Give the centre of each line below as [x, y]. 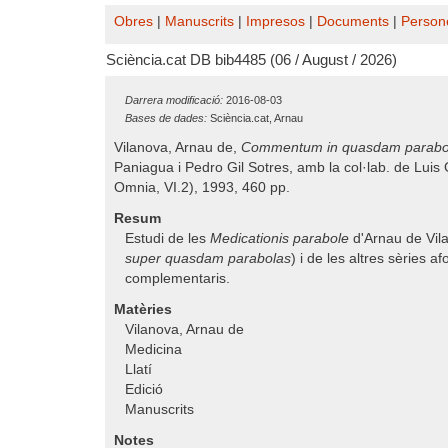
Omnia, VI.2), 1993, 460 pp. [202, 187]
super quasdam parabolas [208, 258]
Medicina [153, 349]
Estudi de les [167, 238]
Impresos [275, 21]
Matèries [143, 309]
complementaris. [177, 278]
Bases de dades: [166, 118]
